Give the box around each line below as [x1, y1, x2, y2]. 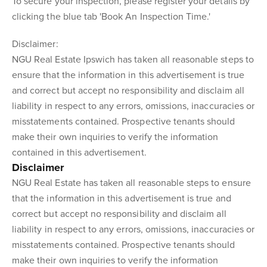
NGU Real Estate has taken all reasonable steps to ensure [12, 177, 251, 189]
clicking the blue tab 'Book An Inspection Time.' [12, 11, 211, 23]
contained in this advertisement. [12, 147, 147, 159]
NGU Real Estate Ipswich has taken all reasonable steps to [12, 54, 254, 66]
